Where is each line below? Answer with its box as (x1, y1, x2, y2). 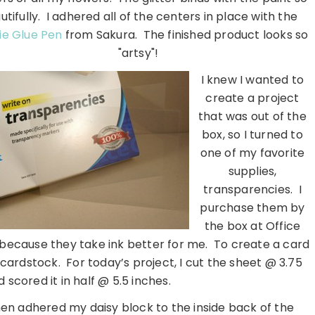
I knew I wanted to (200, 72, 304, 89)
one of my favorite (200, 145, 305, 162)
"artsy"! (117, 45, 159, 62)
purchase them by (200, 200, 305, 217)
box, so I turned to (202, 127, 303, 143)
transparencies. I (203, 181, 302, 198)
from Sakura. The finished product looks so (62, 27, 309, 44)
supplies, (228, 163, 277, 180)
